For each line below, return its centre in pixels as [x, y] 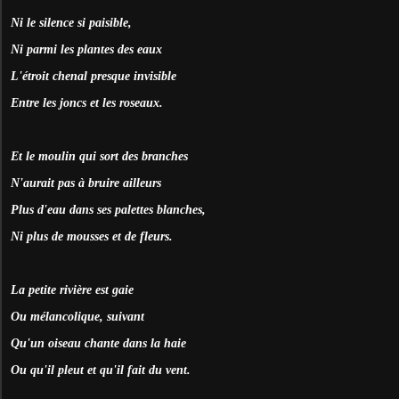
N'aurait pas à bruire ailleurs [86, 183]
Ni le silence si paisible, [71, 22]
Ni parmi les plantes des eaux [86, 49]
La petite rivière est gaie [72, 289]
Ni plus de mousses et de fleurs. [92, 236]
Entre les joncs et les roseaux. [87, 102]
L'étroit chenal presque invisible [94, 76]
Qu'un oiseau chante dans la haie [98, 343]
